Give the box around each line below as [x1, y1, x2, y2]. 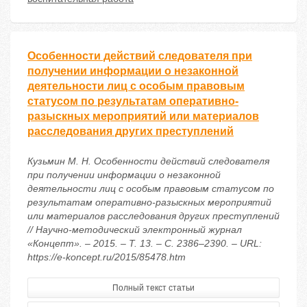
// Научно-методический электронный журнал [27, 224, 242, 236]
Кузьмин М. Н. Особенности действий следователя [27, 156, 269, 167]
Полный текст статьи [112, 283, 195, 293]
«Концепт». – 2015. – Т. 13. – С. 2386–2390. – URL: [27, 238, 262, 249]
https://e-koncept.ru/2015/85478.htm [27, 251, 186, 263]
